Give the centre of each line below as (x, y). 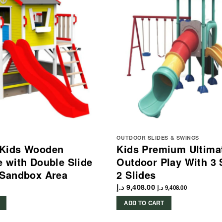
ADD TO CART (144, 203)
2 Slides (136, 174)
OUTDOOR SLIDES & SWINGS (158, 137)
